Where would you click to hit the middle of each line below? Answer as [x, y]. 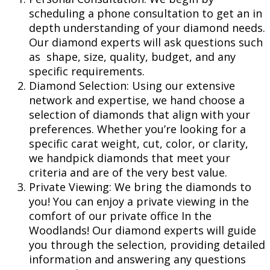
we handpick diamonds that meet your [130, 158]
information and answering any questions [137, 259]
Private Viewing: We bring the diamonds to [140, 187]
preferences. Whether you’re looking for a [137, 129]
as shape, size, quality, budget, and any [132, 56]
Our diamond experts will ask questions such [146, 42]
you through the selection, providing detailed [147, 244]
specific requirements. [87, 71]
